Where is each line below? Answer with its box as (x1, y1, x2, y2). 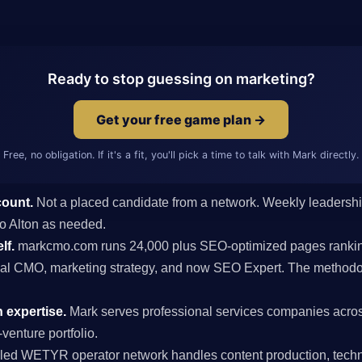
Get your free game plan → (96, 111, 266, 128)
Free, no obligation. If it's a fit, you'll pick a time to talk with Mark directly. (3, 148, 359, 161)
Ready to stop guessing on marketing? (47, 69, 315, 87)
